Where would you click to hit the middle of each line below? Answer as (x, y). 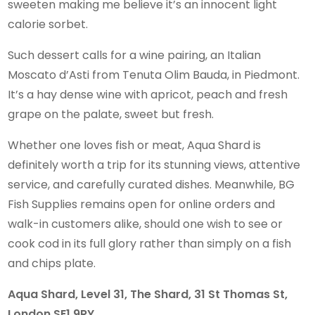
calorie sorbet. (48, 24)
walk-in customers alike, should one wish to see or (146, 224)
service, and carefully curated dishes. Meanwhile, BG (152, 184)
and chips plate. (52, 263)
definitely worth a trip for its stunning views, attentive (154, 165)
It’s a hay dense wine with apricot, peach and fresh (148, 94)
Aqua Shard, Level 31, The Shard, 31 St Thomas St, (148, 294)
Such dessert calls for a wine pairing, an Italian (135, 55)
